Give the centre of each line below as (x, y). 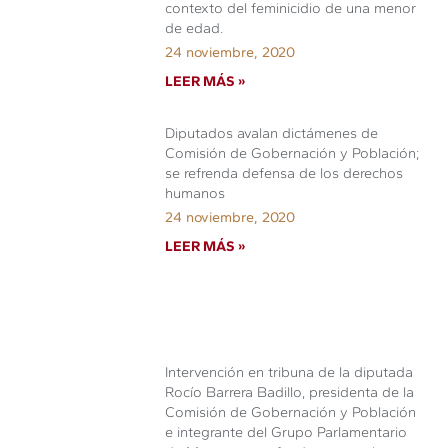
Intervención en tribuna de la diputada (289, 371)
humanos (195, 192)
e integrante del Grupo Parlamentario (286, 431)
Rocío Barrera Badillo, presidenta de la (290, 391)
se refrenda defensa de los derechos (284, 172)
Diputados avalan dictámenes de (272, 132)
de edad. (194, 27)
